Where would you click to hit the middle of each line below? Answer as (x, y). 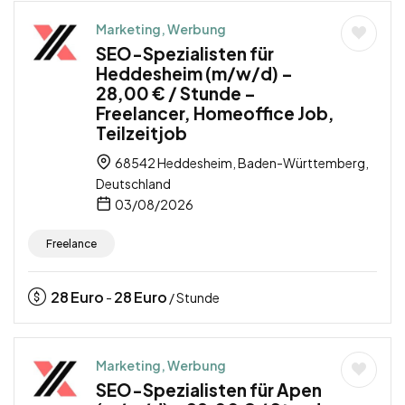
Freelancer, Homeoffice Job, (215, 113)
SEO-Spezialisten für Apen (209, 389)
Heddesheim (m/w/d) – (194, 73)
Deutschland (133, 183)
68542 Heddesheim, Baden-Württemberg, (241, 162)
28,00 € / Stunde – (176, 93)
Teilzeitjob (141, 132)
